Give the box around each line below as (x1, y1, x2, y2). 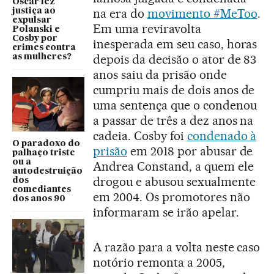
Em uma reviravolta (93, 21, 201, 36)
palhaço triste (12, 148, 75, 157)
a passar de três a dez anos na (93, 113, 254, 128)
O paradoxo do (12, 139, 80, 148)
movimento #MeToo (147, 6, 257, 21)
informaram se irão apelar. (93, 204, 239, 220)
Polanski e (12, 25, 60, 34)
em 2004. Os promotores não (93, 189, 250, 204)
